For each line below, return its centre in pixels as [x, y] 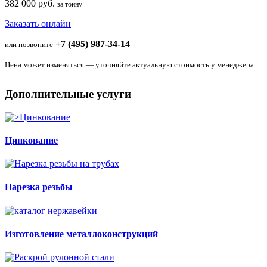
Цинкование [31, 140]
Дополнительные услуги [68, 94]
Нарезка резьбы [39, 187]
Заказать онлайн [38, 23]
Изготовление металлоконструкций [81, 234]
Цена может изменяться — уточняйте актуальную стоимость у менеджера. [130, 64]
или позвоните [29, 44]
